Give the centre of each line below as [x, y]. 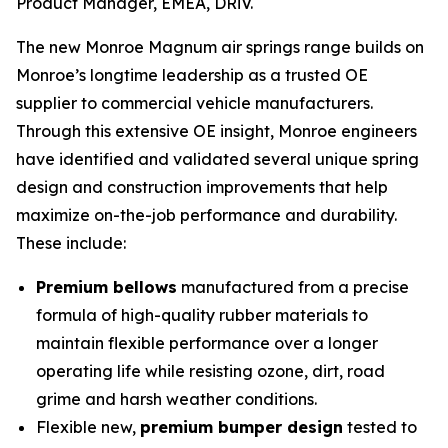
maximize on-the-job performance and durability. [206, 214]
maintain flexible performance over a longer [207, 342]
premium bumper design [241, 426]
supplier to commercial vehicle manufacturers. [194, 102]
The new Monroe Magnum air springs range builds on [220, 46]
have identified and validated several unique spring [217, 158]
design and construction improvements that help [202, 186]
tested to [380, 426]
